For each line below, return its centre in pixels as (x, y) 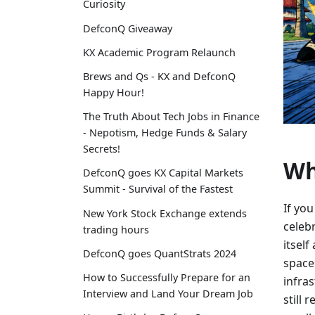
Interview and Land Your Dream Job (168, 293)
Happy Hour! (114, 92)
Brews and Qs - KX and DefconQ (159, 76)
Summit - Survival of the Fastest (158, 189)
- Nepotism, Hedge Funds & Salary (165, 133)
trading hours (116, 229)
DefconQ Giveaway (128, 28)
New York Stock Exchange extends (165, 213)
